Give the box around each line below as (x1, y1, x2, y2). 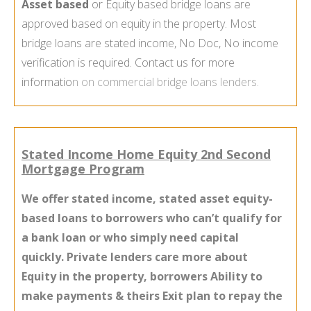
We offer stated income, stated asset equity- (22, 191, 273, 207)
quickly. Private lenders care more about (22, 249, 248, 265)
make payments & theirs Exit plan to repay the (22, 288, 283, 304)
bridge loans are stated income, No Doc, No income (22, 35, 278, 51)
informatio (22, 74, 72, 90)
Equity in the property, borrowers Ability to (22, 269, 262, 285)
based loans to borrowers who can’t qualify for (22, 210, 282, 226)
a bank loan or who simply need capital (22, 230, 239, 246)
